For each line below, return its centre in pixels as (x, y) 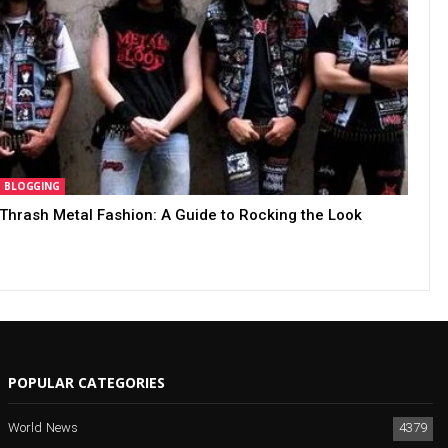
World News (43, 429)
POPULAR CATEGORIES (87, 382)
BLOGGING (32, 185)
